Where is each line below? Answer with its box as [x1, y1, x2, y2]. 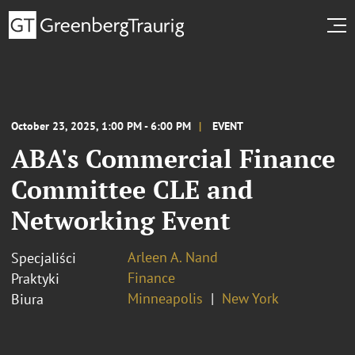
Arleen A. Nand [128, 247, 218, 266]
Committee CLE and [11, 172, 253, 206]
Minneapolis [128, 288, 203, 307]
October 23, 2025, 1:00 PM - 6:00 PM [11, 118, 191, 133]
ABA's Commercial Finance [11, 141, 335, 175]
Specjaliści [11, 248, 76, 267]
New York [222, 288, 279, 307]
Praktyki [11, 269, 59, 288]
